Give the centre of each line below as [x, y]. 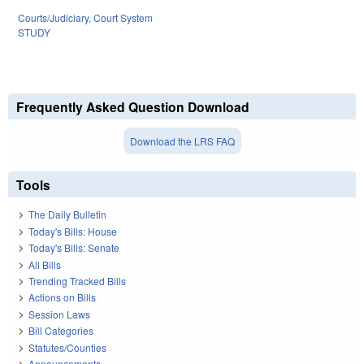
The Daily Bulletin [67, 214]
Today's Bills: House [73, 231]
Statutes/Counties [67, 347]
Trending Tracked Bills [77, 281]
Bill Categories [61, 331]
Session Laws [59, 314]
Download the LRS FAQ [182, 141]
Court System [123, 18]
